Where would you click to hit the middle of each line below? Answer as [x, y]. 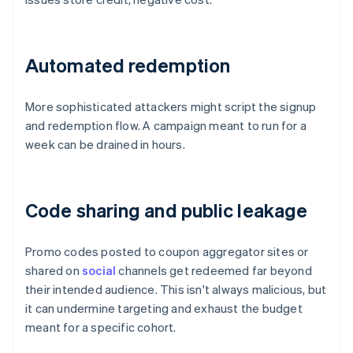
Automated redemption [128, 65]
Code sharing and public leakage [167, 210]
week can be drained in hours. [105, 145]
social [99, 271]
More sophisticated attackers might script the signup [171, 107]
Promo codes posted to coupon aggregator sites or [167, 252]
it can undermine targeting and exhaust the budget [164, 308]
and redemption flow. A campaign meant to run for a [166, 126]
